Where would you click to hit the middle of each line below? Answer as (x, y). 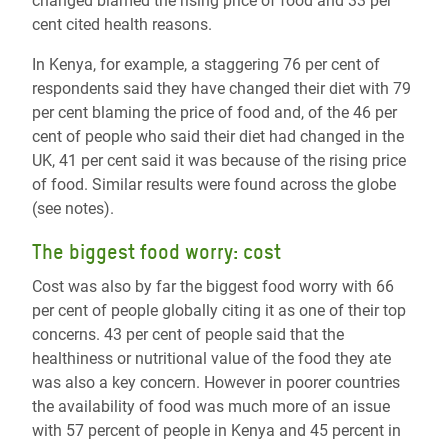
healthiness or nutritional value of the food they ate (211, 358)
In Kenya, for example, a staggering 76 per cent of (206, 64)
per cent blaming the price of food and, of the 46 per (214, 112)
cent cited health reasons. (122, 24)
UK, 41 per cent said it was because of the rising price (219, 160)
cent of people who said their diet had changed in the (218, 136)
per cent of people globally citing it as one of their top (219, 310)
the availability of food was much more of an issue (211, 406)
